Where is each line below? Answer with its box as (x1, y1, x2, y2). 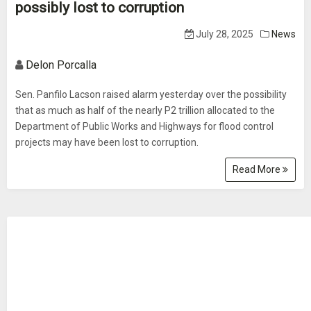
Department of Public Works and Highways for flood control (15, 121, 274, 132)
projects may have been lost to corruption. (15, 137, 199, 148)
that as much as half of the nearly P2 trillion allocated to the (15, 105, 275, 116)
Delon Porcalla (26, 58, 96, 72)
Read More (233, 164, 283, 175)
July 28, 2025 (194, 28, 253, 40)
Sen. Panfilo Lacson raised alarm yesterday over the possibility (15, 89, 287, 100)
